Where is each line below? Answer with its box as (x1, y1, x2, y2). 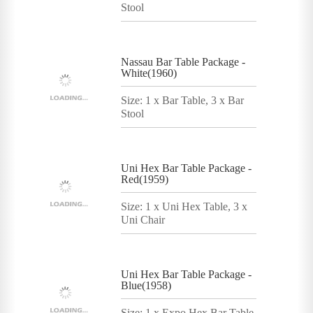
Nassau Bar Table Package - (121, 55, 245, 68)
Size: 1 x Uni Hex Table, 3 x (121, 200, 247, 212)
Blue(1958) (121, 279, 171, 291)
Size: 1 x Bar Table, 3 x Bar (121, 94, 244, 106)
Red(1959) (121, 173, 168, 185)
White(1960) (121, 66, 177, 79)
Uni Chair (121, 213, 165, 226)
